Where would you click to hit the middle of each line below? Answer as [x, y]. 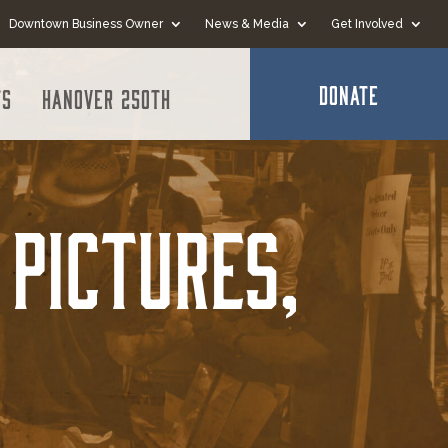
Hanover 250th [106, 98]
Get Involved [367, 24]
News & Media [247, 24]
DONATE [349, 94]
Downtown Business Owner [86, 24]
